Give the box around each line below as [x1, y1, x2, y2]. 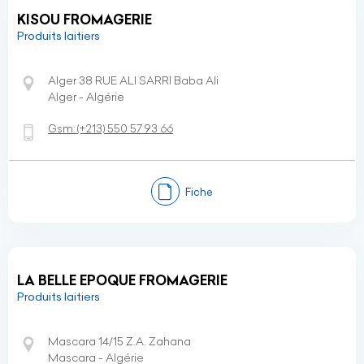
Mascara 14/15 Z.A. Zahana [48, 334, 191, 349]
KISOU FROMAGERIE [17, 11, 152, 28]
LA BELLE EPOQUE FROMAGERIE [17, 272, 227, 288]
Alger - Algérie [48, 89, 124, 104]
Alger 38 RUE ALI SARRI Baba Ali [48, 73, 219, 88]
